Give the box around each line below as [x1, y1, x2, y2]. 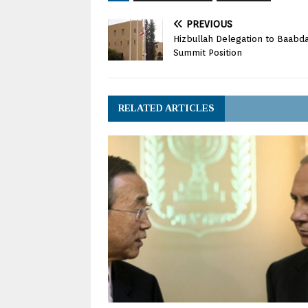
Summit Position [173, 47, 242, 58]
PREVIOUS [186, 18, 232, 30]
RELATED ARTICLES [118, 102, 214, 113]
